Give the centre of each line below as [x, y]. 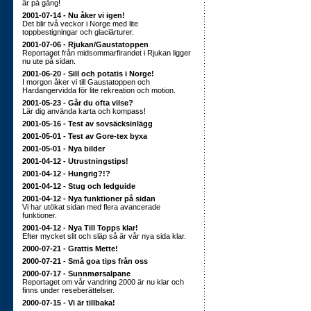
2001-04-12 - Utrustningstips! [75, 161]
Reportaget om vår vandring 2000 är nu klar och [103, 282]
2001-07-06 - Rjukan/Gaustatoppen [85, 44]
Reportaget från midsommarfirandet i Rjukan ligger [107, 53]
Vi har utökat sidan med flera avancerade [91, 207]
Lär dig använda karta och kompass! [84, 111]
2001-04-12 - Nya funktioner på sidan [89, 199]
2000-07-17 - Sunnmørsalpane [76, 274]
